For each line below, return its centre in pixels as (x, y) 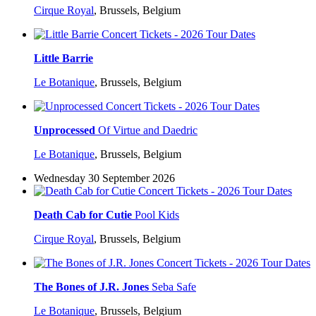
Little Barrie (63, 59)
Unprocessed (65, 130)
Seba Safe (174, 287)
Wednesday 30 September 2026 (104, 178)
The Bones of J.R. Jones (91, 287)
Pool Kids (157, 215)
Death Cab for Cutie (83, 215)
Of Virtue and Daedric (148, 130)
